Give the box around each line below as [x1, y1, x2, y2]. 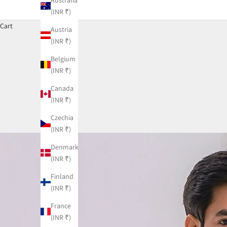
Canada [51, 83, 73, 93]
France [51, 201, 71, 210]
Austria [51, 24, 72, 34]
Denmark [51, 142, 79, 152]
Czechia [51, 112, 73, 122]
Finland [51, 171, 73, 181]
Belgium [51, 54, 75, 63]
